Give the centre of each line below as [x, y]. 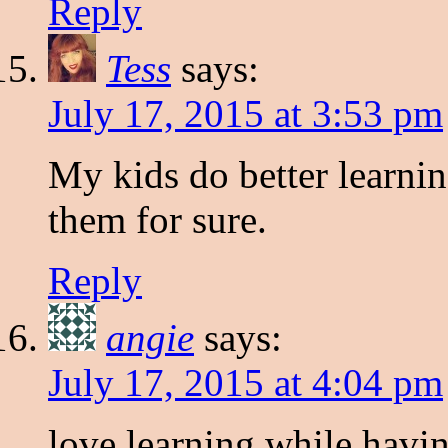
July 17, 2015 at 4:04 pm [245, 383]
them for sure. [157, 220]
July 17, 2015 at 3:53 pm [245, 114]
